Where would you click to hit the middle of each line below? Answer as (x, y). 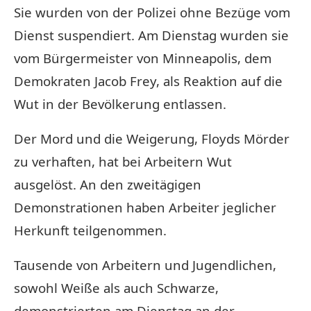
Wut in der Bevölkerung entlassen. (120, 103)
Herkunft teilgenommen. (90, 230)
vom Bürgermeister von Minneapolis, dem (143, 58)
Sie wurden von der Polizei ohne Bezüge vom (152, 12)
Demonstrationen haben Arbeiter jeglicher (145, 207)
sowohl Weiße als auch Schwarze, (116, 287)
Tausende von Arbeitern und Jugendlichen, (145, 264)
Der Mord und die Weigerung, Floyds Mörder (152, 138)
